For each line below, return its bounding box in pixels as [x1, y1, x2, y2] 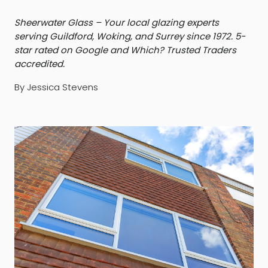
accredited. [14, 57, 65, 70]
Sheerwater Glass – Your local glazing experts [14, 16, 219, 29]
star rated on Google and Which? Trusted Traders [14, 43, 236, 56]
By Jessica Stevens [14, 80, 98, 93]
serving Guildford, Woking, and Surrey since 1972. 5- [14, 29, 245, 42]
